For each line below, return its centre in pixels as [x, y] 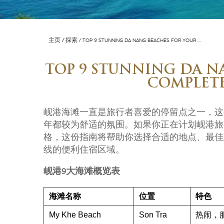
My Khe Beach [75, 215]
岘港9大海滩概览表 [82, 172]
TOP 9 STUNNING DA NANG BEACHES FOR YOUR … [142, 40]
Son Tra [153, 215]
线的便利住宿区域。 [84, 150]
